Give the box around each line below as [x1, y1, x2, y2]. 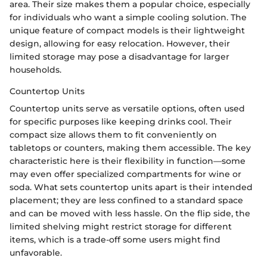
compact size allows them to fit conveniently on [10, 129, 217, 141]
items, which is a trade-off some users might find [10, 234, 221, 246]
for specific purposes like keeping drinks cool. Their [10, 116, 232, 128]
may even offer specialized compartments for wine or [10, 169, 241, 180]
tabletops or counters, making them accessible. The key [10, 142, 251, 154]
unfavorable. [10, 247, 62, 259]
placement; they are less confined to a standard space [10, 195, 243, 206]
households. [10, 64, 61, 76]
